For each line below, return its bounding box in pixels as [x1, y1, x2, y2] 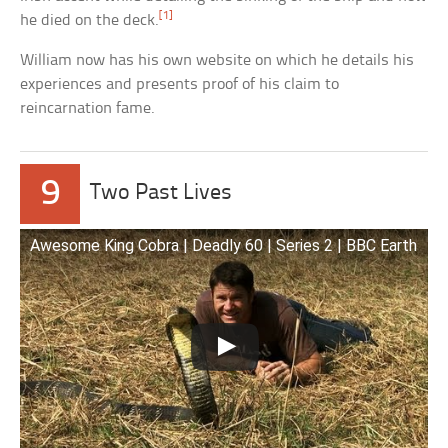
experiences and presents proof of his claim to [20, 76, 340, 94]
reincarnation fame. [20, 100, 156, 118]
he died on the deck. [20, 12, 160, 30]
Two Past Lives [90, 182, 233, 206]
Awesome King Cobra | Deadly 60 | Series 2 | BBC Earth [30, 236, 418, 256]
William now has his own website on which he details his [20, 52, 415, 70]
